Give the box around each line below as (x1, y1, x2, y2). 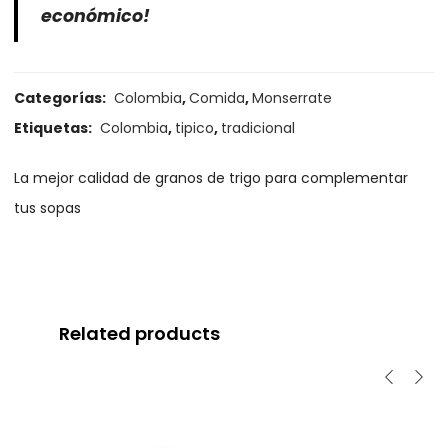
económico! (41, 3, 151, 28)
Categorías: (14, 88, 110, 109)
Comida (189, 88, 246, 109)
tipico (175, 118, 215, 139)
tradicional (221, 118, 296, 139)
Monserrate (252, 88, 333, 109)
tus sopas (14, 198, 82, 219)
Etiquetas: (14, 118, 96, 139)
